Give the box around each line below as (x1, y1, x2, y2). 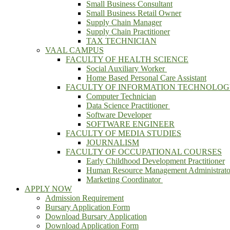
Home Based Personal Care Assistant (86, 73, 206, 82)
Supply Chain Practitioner (86, 27, 170, 36)
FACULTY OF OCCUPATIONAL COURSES (66, 147, 222, 156)
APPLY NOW (25, 184, 72, 193)
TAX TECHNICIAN (86, 36, 157, 45)
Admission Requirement (45, 194, 124, 202)
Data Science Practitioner (86, 101, 170, 110)
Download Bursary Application (45, 212, 147, 221)
